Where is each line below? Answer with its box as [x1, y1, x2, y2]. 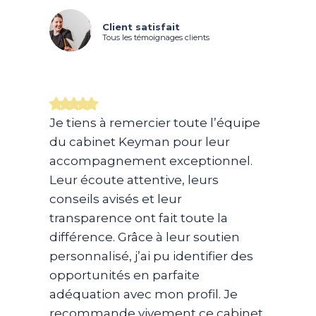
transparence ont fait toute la [49, 211, 228, 226]
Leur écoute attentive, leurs [49, 173, 219, 188]
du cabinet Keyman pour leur [49, 135, 230, 150]
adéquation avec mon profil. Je [49, 287, 238, 302]
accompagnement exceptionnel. [49, 154, 253, 169]
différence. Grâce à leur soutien [49, 230, 240, 245]
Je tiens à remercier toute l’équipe [49, 116, 260, 130]
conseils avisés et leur [49, 192, 182, 207]
